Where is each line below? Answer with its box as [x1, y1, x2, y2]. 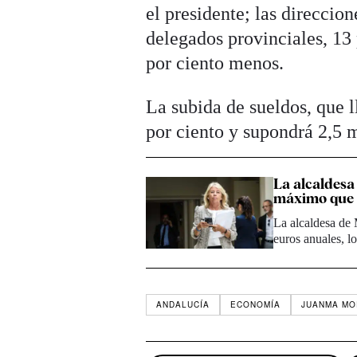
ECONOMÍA [230, 299, 281, 311]
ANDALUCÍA [156, 299, 210, 311]
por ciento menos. [146, 53, 284, 74]
